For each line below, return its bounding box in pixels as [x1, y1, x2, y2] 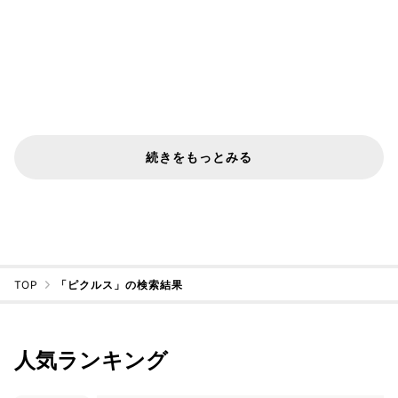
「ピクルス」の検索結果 [56, 278, 184, 292]
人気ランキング [14, 346, 168, 373]
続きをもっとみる [146, 149, 252, 164]
